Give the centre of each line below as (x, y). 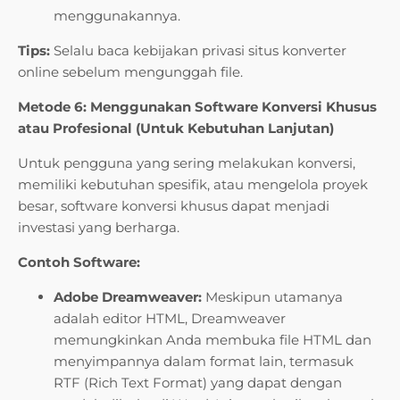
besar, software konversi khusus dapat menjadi (174, 206)
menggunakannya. (117, 16)
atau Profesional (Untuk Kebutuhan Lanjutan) (176, 129)
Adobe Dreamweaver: (128, 297)
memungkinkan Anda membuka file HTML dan (212, 340)
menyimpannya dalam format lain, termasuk (204, 362)
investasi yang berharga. (99, 228)
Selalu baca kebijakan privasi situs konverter (198, 51)
